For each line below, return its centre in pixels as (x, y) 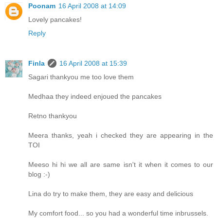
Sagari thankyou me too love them (81, 77)
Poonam (42, 6)
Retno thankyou (53, 116)
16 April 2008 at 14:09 (92, 6)
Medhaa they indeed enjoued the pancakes (95, 96)
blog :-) (39, 174)
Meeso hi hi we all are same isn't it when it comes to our (121, 164)
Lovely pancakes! (55, 19)
